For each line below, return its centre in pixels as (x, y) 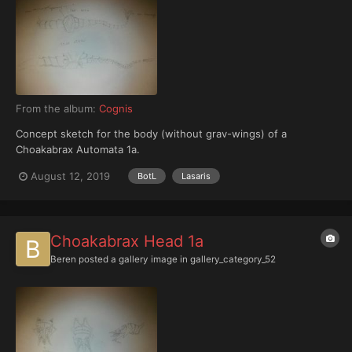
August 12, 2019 (70, 176)
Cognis (116, 109)
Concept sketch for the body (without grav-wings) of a (151, 134)
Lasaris (196, 176)
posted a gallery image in (133, 259)
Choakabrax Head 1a (127, 241)
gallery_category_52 (233, 259)
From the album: (57, 109)
